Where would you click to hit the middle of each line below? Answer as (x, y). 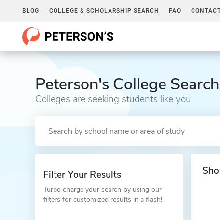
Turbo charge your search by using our (102, 189)
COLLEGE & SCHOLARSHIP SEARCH (104, 11)
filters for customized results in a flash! (103, 200)
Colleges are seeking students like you (113, 99)
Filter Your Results (82, 175)
